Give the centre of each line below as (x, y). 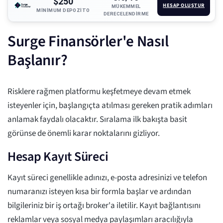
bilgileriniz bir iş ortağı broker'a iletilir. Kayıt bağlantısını (104, 206)
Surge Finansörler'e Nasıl (88, 42)
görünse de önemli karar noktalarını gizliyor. (84, 134)
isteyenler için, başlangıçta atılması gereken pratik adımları (110, 106)
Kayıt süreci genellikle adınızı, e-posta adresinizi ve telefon (107, 178)
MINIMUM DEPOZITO (63, 10)
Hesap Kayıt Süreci (58, 157)
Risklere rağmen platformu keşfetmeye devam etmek (99, 92)
